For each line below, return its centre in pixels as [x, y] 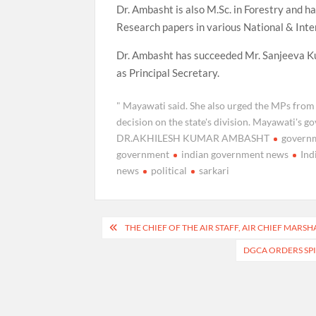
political [169, 171]
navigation [138, 250]
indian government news [235, 154]
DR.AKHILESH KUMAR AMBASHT [193, 138]
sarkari [214, 171]
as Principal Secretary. [168, 72]
